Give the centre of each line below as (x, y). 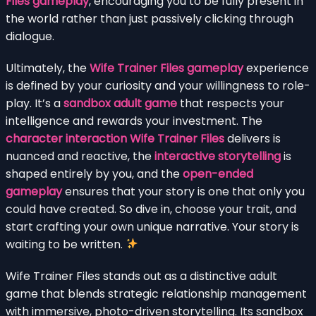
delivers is (253, 138)
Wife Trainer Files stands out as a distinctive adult (141, 276)
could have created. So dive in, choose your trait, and (151, 209)
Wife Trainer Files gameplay (166, 68)
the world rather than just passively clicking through (150, 18)
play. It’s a (35, 103)
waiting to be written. (66, 244)
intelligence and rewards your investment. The (134, 121)
